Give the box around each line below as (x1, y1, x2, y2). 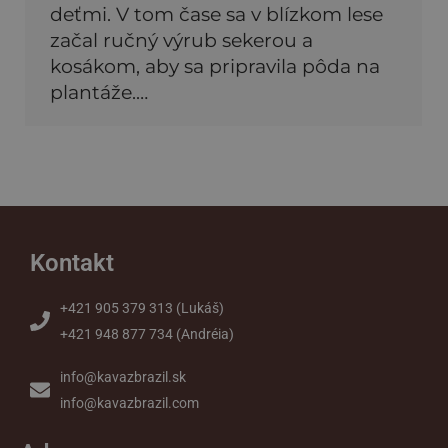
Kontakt (30, 249, 114, 278)
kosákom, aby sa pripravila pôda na (50, 55, 380, 79)
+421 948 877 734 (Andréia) (60, 326, 234, 343)
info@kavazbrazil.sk (60, 369, 186, 386)
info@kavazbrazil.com (60, 395, 199, 412)
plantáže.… (50, 81, 148, 105)
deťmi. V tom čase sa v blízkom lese (50, 3, 383, 27)
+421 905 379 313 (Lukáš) (60, 300, 224, 317)
